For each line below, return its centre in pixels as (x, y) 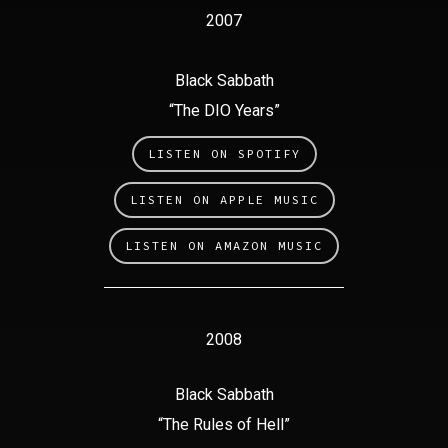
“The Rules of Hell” (224, 424)
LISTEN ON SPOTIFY (224, 153)
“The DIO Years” (224, 110)
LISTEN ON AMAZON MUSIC (224, 245)
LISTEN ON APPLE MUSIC (224, 199)
